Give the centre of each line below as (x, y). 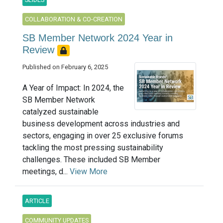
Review (40, 50)
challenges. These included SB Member (91, 160)
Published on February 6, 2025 (65, 67)
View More (89, 172)
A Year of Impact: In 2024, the (73, 88)
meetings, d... (46, 172)
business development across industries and (101, 124)
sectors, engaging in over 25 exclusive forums (103, 136)
